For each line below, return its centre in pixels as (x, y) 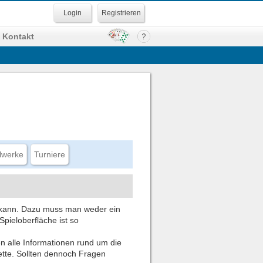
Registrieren (121, 13)
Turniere (50, 154)
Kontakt (18, 36)
